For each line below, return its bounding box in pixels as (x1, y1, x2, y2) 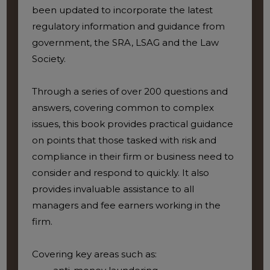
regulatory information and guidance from (31, 20, 225, 33)
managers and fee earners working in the (31, 199, 221, 212)
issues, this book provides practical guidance (31, 118, 233, 130)
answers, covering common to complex (31, 102, 214, 114)
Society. (31, 53, 66, 65)
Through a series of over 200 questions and (31, 86, 228, 98)
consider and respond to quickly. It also (31, 167, 209, 179)
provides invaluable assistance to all (31, 183, 194, 195)
